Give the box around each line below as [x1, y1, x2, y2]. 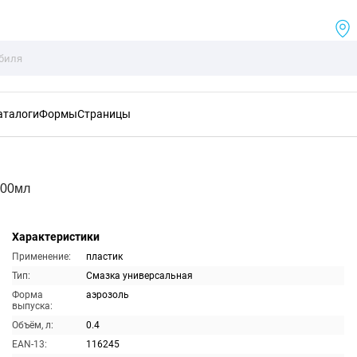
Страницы [77, 108, 131, 120]
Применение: [11, 251, 71, 262]
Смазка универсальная [85, 270, 193, 281]
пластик [85, 251, 123, 262]
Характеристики [11, 230, 100, 243]
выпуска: [11, 300, 53, 312]
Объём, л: [11, 320, 53, 331]
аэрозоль [85, 289, 129, 300]
